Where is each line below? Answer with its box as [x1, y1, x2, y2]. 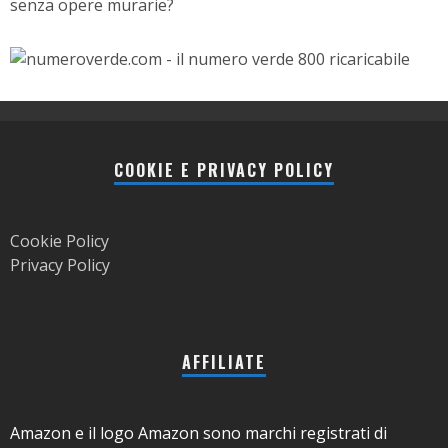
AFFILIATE [182, 349, 266, 374]
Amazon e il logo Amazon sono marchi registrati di [10, 421, 387, 444]
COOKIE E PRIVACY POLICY [114, 157, 334, 182]
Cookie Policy [10, 229, 109, 252]
